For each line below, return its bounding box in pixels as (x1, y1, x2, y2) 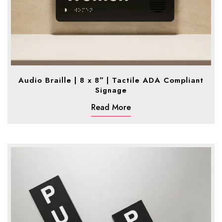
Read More (91, 101, 131, 113)
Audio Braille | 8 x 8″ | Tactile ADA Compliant (18, 74, 204, 86)
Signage (95, 84, 127, 96)
